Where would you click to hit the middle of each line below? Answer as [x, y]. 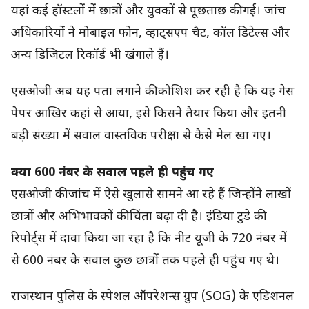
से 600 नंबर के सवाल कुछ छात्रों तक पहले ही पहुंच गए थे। [145, 261]
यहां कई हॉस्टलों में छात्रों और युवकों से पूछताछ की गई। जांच [148, 12]
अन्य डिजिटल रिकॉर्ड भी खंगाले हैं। [90, 56]
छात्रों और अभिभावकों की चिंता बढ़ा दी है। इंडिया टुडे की [137, 217]
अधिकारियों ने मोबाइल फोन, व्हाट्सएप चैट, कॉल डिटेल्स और [150, 34]
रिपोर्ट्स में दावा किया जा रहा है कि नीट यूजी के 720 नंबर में [149, 239]
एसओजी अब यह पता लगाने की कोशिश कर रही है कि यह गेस [152, 92]
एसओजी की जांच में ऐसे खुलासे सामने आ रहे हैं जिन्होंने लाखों [151, 195]
